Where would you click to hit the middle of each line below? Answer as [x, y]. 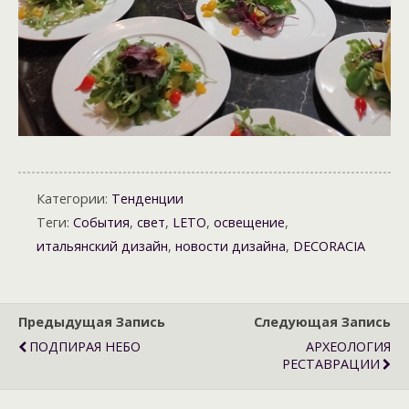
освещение [249, 223]
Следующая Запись [322, 322]
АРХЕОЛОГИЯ [348, 347]
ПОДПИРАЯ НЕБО [85, 347]
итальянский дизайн [102, 246]
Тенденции [147, 199]
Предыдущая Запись [92, 322]
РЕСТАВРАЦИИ [331, 364]
